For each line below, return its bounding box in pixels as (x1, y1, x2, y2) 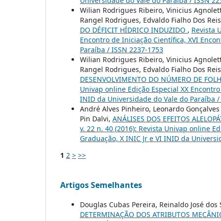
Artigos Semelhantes (60, 179, 142, 190)
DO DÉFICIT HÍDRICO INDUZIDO (80, 25, 187, 35)
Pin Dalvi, (80, 113, 112, 123)
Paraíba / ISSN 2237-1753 (80, 44, 163, 54)
